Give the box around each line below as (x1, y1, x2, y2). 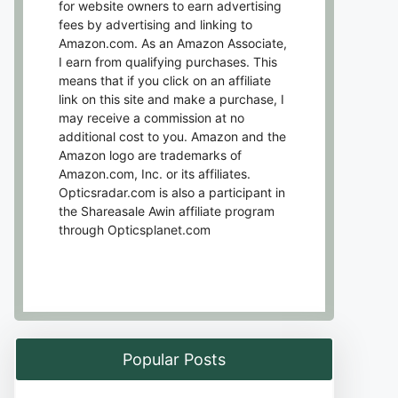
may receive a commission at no (59, 109, 244, 125)
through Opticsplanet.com (59, 221, 211, 237)
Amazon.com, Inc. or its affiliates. (59, 165, 251, 181)
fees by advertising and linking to (59, 16, 252, 32)
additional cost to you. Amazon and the (59, 128, 286, 144)
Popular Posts (123, 349, 226, 369)
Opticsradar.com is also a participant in (59, 184, 285, 200)
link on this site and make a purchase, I (59, 91, 284, 107)
